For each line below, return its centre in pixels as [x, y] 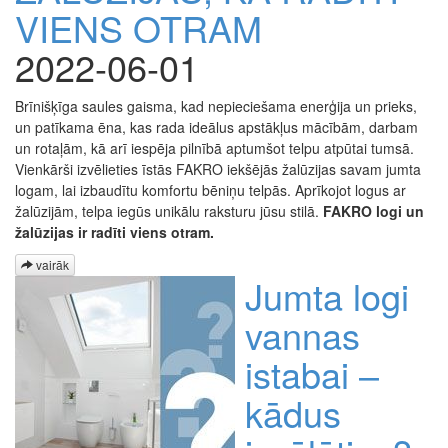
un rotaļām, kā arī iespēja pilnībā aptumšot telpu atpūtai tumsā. [214, 147]
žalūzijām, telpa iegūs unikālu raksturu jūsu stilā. [169, 210]
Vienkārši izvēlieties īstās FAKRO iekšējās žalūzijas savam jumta [218, 168]
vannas [302, 335]
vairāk [51, 265]
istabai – [312, 374]
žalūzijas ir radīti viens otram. [114, 231]
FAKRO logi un [373, 210]
